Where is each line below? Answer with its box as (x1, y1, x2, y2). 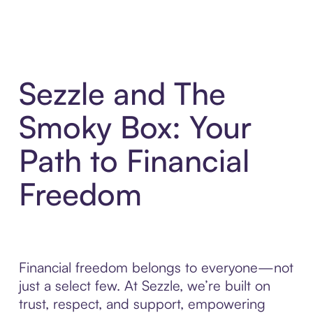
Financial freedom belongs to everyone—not (18, 259, 293, 277)
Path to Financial (18, 141, 249, 180)
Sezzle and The (18, 74, 226, 113)
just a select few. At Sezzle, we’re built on (18, 277, 270, 295)
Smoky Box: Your (18, 108, 252, 147)
